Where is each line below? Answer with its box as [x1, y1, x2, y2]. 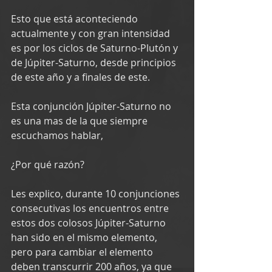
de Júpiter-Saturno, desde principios [11, 55, 178, 69]
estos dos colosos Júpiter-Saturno [11, 216, 168, 229]
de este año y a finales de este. [11, 70, 150, 84]
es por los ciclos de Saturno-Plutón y [11, 41, 180, 55]
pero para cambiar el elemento [11, 245, 155, 259]
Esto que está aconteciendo [11, 12, 140, 25]
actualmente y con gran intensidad [11, 26, 172, 40]
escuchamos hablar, [11, 128, 103, 142]
